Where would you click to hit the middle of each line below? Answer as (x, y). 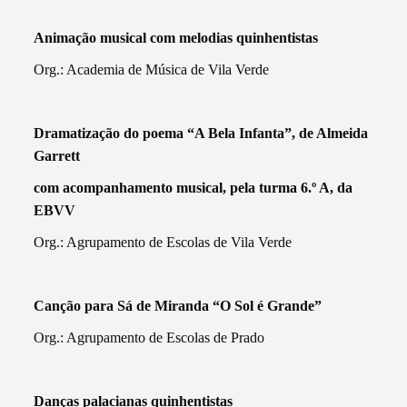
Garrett (57, 155)
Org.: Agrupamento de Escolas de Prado (149, 337)
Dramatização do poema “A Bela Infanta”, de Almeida (201, 133)
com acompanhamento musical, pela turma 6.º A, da (194, 187)
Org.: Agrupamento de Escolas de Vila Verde (163, 242)
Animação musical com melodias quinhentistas (176, 37)
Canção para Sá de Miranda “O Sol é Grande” (178, 305)
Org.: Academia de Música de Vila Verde (152, 69)
